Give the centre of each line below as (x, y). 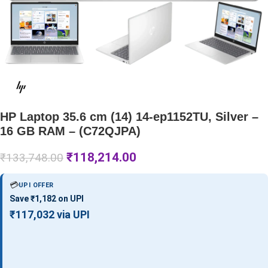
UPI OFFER (36, 185)
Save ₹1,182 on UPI (47, 198)
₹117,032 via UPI (50, 214)
